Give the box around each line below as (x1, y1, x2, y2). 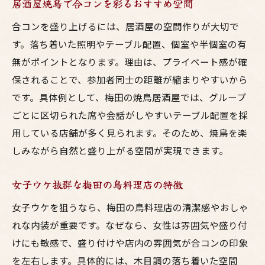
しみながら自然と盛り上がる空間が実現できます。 (12, 144, 228, 157)
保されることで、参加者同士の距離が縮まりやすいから (12, 73, 248, 86)
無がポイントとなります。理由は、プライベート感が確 (12, 55, 247, 68)
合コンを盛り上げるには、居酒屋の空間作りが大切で (12, 20, 239, 33)
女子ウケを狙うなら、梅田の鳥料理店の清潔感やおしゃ (12, 201, 248, 214)
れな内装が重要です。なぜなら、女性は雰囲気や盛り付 (12, 218, 247, 231)
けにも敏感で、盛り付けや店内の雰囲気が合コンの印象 (12, 236, 248, 249)
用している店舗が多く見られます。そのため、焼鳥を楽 (12, 126, 247, 139)
